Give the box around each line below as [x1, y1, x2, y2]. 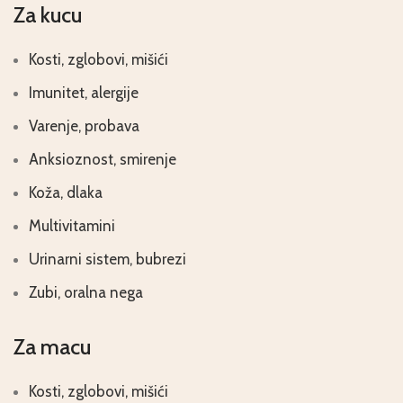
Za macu [13, 334, 91, 360]
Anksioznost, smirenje [29, 150, 176, 168]
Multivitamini [29, 217, 115, 235]
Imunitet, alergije [29, 84, 139, 102]
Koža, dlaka [29, 184, 103, 201]
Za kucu [13, 2, 82, 28]
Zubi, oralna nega [29, 283, 143, 301]
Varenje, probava [29, 117, 139, 135]
